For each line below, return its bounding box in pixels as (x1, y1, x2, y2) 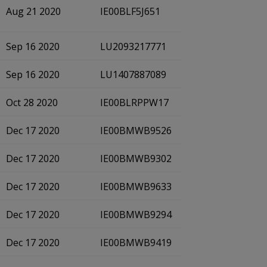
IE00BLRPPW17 (100, 96, 169, 109)
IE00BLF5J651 (100, 5, 160, 18)
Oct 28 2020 (6, 96, 58, 109)
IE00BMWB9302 (100, 152, 172, 165)
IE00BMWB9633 (100, 180, 172, 193)
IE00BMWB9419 (100, 236, 172, 249)
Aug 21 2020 (6, 5, 61, 18)
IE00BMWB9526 (100, 124, 172, 137)
